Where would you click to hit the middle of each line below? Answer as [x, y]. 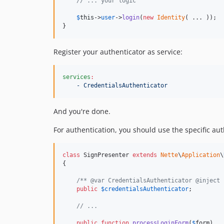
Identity [171, 17]
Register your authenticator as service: [118, 52]
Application [201, 155]
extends [145, 155]
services [76, 77]
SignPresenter [106, 155]
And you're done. [82, 111]
